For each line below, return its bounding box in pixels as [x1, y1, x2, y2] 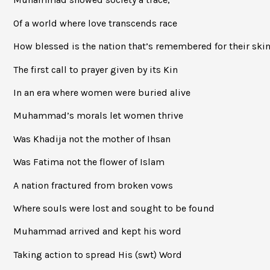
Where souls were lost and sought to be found [13, 202, 215, 214]
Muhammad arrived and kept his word [13, 225, 181, 237]
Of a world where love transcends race [13, 17, 177, 29]
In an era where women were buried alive [13, 87, 190, 99]
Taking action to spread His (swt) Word [13, 248, 182, 260]
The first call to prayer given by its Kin [13, 63, 178, 75]
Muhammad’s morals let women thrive [13, 110, 183, 122]
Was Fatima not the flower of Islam [13, 156, 165, 168]
